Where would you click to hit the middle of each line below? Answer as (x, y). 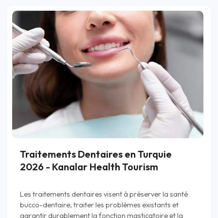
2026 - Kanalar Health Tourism (89, 166)
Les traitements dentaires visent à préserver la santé (104, 194)
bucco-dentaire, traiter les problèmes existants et (99, 204)
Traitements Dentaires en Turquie (96, 154)
